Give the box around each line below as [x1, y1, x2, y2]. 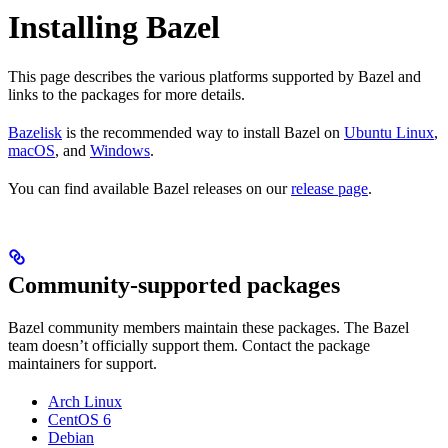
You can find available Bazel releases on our [8, 179, 291, 197]
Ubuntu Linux [344, 123, 434, 141]
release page [291, 179, 368, 197]
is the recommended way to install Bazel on [62, 123, 344, 141]
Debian [48, 428, 94, 446]
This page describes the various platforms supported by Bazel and [8, 67, 421, 85]
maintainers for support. [8, 354, 157, 372]
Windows [90, 141, 150, 159]
